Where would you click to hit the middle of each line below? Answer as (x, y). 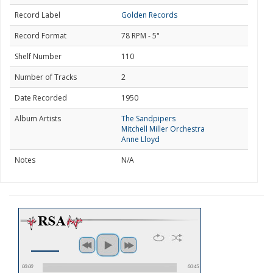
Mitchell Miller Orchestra (163, 129)
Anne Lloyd (140, 139)
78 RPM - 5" (140, 36)
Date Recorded (41, 98)
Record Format (41, 36)
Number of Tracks (46, 77)
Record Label (37, 15)
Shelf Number (38, 56)
